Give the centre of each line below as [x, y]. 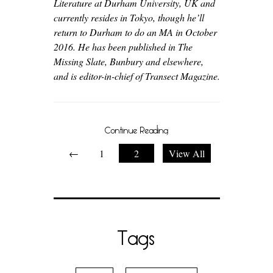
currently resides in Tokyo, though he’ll [129, 17]
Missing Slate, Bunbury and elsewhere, [128, 61]
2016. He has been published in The [123, 47]
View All [186, 153]
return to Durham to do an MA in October [135, 32]
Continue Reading [136, 130]
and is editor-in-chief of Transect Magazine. [136, 76]
